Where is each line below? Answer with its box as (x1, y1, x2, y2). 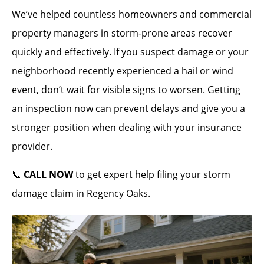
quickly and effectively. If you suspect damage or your (12, 45, 249, 58)
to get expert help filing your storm (73, 168, 230, 181)
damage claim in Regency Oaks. (12, 187, 150, 200)
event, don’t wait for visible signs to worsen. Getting (12, 83, 240, 96)
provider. (12, 140, 52, 153)
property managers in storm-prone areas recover (12, 27, 232, 39)
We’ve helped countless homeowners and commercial (12, 8, 252, 21)
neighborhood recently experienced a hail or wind (12, 64, 233, 77)
